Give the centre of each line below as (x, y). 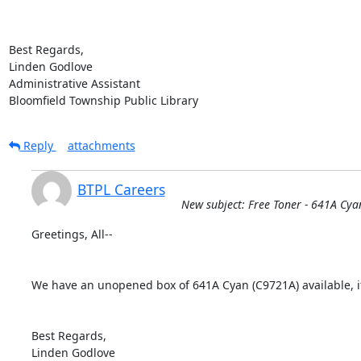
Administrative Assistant (74, 83)
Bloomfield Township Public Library (103, 100)
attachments (101, 145)
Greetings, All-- (72, 234)
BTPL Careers (121, 189)
